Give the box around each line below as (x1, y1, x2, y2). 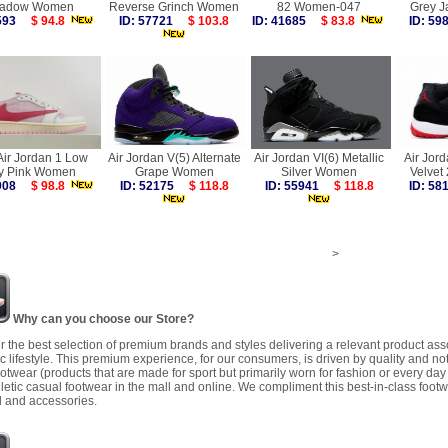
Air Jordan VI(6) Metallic (254, 151, 384, 165)
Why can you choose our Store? (10, 312, 194, 326)
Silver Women (281, 165, 357, 179)
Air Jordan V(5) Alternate (107, 151, 241, 165)
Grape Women (134, 165, 214, 179)
